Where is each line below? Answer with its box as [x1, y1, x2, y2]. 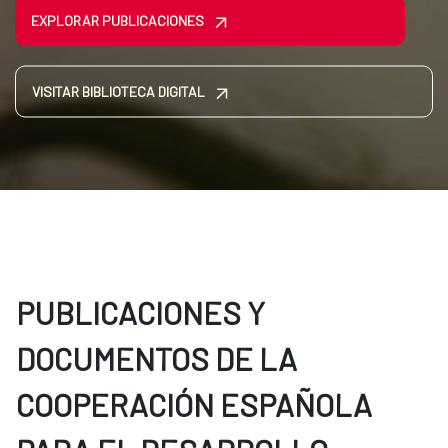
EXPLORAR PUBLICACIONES [31, 11, 204, 29]
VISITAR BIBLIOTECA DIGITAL [32, 82, 205, 100]
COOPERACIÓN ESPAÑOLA [16, 386, 372, 424]
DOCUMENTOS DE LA [16, 340, 297, 378]
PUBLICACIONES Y [16, 294, 265, 332]
